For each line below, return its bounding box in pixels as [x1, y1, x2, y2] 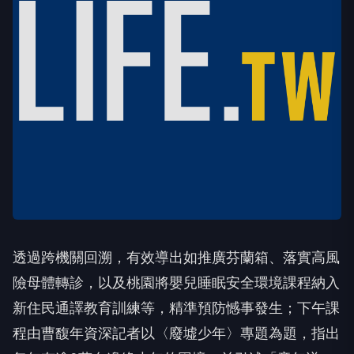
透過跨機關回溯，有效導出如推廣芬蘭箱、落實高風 [13, 249, 340, 265]
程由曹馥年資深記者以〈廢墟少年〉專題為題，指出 [13, 325, 340, 341]
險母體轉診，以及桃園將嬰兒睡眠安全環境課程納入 [13, 274, 340, 291]
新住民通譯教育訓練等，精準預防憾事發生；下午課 [13, 299, 340, 316]
